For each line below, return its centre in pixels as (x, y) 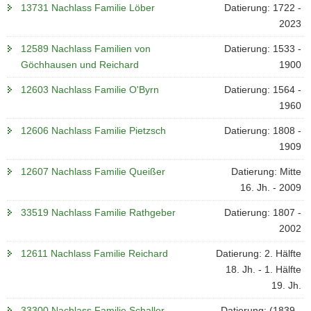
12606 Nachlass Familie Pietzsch (93, 131)
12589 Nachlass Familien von (86, 49)
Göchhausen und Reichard (80, 65)
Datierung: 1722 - (262, 8)
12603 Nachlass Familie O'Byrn (90, 90)
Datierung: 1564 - (262, 90)
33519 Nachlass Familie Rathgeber (98, 212)
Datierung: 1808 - (262, 131)
